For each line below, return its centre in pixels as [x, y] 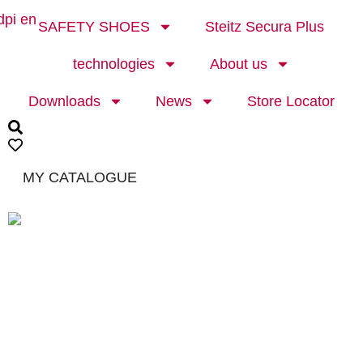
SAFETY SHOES [94, 27]
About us [238, 64]
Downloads [64, 101]
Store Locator [290, 101]
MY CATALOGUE [79, 177]
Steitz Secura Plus [265, 27]
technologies [113, 64]
